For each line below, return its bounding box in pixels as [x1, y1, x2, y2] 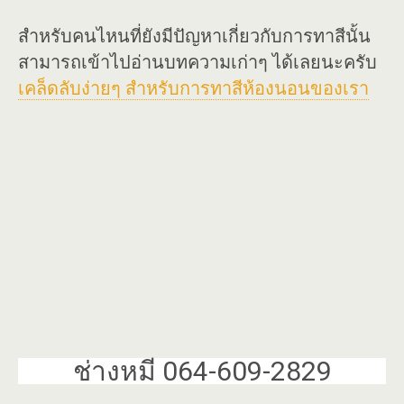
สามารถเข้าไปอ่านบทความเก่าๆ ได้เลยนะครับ [18, 51, 377, 73]
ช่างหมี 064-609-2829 [72, 355, 332, 387]
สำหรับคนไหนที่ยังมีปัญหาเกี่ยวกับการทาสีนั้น [18, 25, 371, 47]
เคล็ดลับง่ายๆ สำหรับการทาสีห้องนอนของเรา [18, 78, 369, 99]
